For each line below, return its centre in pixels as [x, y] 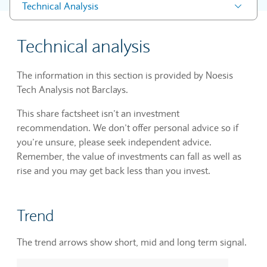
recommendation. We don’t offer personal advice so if [128, 128]
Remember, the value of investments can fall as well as [129, 156]
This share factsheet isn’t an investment [98, 113]
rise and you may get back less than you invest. [114, 170]
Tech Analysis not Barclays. [72, 89]
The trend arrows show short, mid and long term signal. [132, 242]
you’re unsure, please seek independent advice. [114, 142]
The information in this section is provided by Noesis [125, 75]
